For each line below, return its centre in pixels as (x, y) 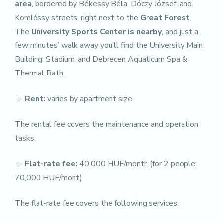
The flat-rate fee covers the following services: (97, 203)
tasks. (25, 138)
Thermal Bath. (40, 73)
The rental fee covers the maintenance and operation (107, 124)
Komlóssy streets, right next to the (77, 18)
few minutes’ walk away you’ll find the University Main (109, 45)
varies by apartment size (89, 99)
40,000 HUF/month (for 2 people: (137, 164)
